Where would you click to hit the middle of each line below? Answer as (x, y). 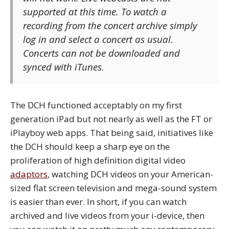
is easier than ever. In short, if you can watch (98, 201)
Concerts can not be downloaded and (101, 53)
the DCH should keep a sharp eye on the (90, 146)
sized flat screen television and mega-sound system (113, 188)
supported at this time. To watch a (95, 11)
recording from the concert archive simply (110, 25)
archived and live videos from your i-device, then (107, 215)
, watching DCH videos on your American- (130, 174)
